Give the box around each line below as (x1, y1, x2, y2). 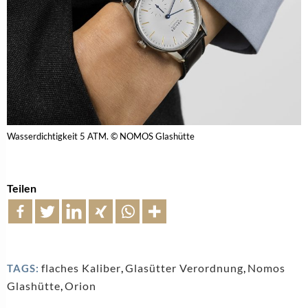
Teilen (7, 181, 36, 195)
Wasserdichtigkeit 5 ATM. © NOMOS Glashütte (7, 130, 195, 142)
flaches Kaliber (41, 261, 121, 274)
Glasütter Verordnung (125, 261, 243, 274)
